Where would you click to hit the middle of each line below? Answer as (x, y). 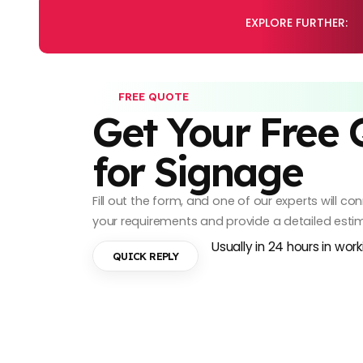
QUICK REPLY (146, 256)
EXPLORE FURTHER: (296, 23)
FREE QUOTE (154, 96)
